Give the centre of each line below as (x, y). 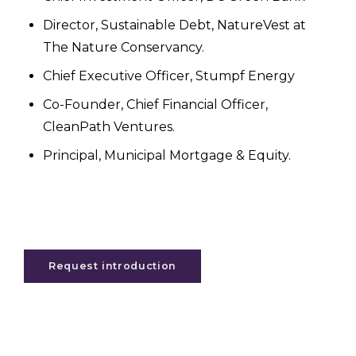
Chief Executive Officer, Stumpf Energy (169, 76)
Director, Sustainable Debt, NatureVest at (174, 25)
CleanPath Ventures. (109, 127)
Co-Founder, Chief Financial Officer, (155, 105)
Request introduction (112, 266)
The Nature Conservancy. (124, 48)
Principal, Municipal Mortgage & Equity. (167, 156)
